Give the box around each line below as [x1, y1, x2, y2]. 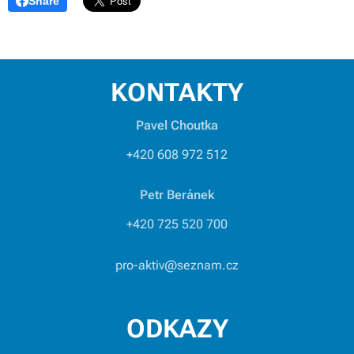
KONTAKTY [111, 77, 243, 107]
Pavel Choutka [136, 118, 218, 133]
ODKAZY [126, 314, 228, 344]
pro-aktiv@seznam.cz [115, 258, 239, 273]
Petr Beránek [140, 187, 214, 202]
